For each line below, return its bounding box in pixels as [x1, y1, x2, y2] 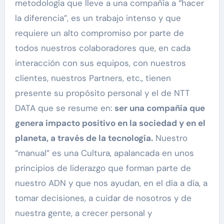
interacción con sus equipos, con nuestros [14, 57, 186, 69]
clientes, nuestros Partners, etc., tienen [14, 72, 171, 84]
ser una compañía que [114, 102, 205, 114]
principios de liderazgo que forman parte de [14, 162, 191, 174]
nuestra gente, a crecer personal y [14, 207, 152, 219]
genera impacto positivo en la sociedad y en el [14, 117, 205, 129]
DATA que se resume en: [14, 102, 114, 114]
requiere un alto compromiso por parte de [14, 27, 184, 39]
